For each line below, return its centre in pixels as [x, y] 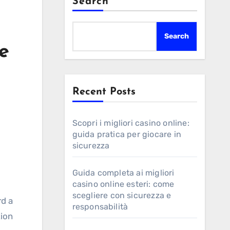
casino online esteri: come [123, 184]
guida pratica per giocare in [127, 134]
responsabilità [100, 207]
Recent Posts [104, 92]
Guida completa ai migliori [123, 173]
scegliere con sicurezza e [122, 195]
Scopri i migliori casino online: [131, 123]
